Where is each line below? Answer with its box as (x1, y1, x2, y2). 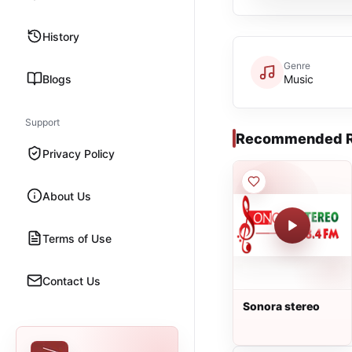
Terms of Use (42, 231, 112, 245)
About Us (42, 189, 91, 203)
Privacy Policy (42, 146, 115, 160)
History (42, 29, 79, 43)
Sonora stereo (243, 299, 320, 313)
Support (25, 116, 60, 128)
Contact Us (42, 273, 101, 288)
